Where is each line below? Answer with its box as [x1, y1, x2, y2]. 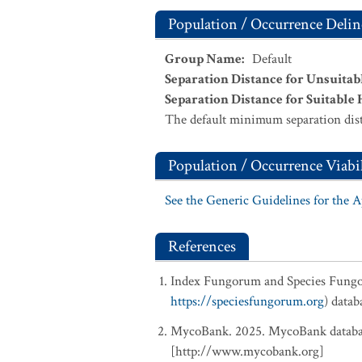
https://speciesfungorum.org [170, 293, 324, 310]
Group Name [165, 50, 242, 68]
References [168, 236, 236, 257]
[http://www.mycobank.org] [170, 343, 324, 360]
